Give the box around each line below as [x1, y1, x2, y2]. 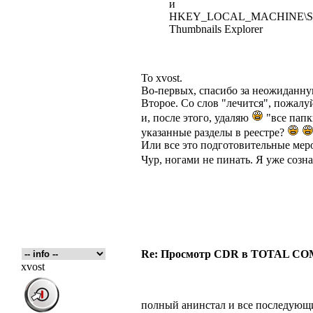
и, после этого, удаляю [141, 112, 252, 124]
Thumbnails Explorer [169, 23, 263, 35]
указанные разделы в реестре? [141, 126, 287, 138]
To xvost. [141, 72, 182, 84]
